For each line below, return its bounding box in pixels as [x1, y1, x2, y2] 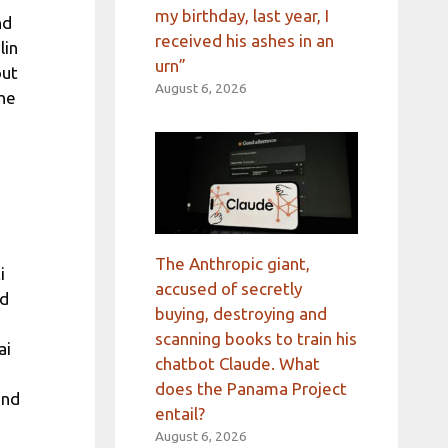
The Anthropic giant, [154, 253, 310, 273]
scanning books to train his [154, 328, 357, 348]
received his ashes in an [154, 31, 334, 51]
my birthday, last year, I [154, 6, 329, 26]
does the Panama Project [154, 378, 347, 398]
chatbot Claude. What [154, 353, 320, 373]
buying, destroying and [154, 303, 327, 323]
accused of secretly [154, 278, 302, 298]
